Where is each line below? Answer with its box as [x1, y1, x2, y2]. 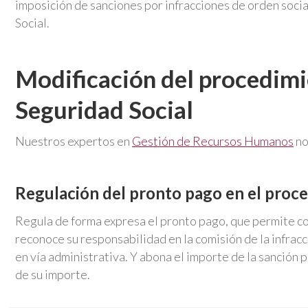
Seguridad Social [15, 94, 193, 124]
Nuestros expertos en [15, 133, 132, 148]
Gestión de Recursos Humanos [132, 133, 294, 148]
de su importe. [15, 266, 90, 282]
